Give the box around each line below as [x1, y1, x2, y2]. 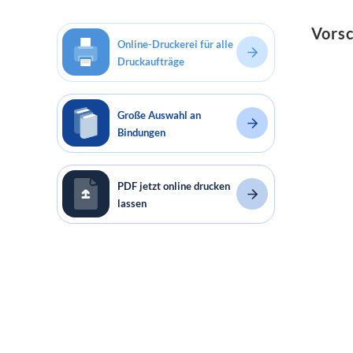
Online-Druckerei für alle [117, 38, 233, 50]
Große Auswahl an [117, 109, 201, 121]
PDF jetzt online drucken [117, 180, 230, 192]
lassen [117, 197, 147, 210]
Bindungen [117, 126, 165, 139]
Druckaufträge [117, 55, 184, 68]
